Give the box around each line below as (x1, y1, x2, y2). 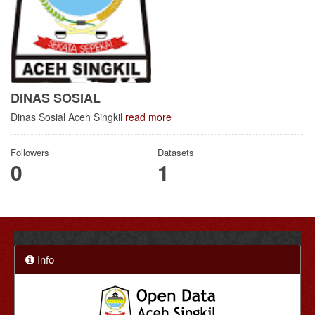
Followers (11, 146, 49, 160)
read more (125, 110, 172, 124)
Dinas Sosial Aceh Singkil (11, 110, 125, 124)
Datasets (157, 146, 194, 160)
